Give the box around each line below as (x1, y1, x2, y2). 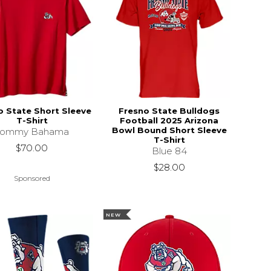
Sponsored (13, 174, 50, 183)
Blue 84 (151, 145, 187, 157)
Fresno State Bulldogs (119, 105, 220, 116)
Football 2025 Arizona (120, 115, 219, 125)
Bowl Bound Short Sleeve (111, 125, 227, 135)
